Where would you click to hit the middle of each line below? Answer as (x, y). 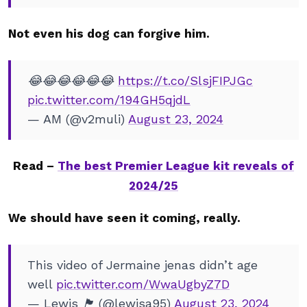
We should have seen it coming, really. (126, 218)
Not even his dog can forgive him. (111, 34)
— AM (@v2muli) (78, 119)
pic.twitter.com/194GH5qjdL (109, 100)
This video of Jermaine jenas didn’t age (143, 265)
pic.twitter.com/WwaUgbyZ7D (143, 284)
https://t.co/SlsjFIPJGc (185, 81)
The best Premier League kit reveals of (176, 166)
